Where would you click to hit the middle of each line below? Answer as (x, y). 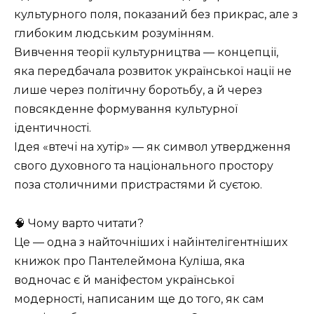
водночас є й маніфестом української (124, 280)
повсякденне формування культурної (126, 109)
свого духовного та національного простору (144, 166)
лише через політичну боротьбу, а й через (138, 90)
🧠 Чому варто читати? (79, 223)
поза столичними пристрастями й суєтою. (138, 185)
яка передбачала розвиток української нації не (153, 71)
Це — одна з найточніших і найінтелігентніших (151, 242)
